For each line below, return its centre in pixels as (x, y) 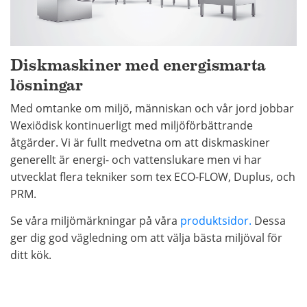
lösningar (47, 85)
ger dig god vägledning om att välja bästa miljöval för (146, 237)
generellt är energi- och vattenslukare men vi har (136, 159)
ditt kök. (31, 255)
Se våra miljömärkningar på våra (95, 220)
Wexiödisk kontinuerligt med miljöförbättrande (132, 125)
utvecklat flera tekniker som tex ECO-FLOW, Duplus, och (153, 176)
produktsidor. (216, 220)
